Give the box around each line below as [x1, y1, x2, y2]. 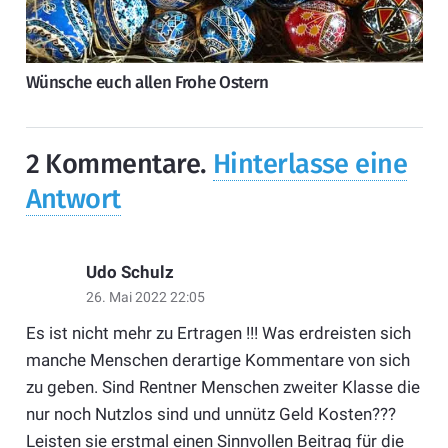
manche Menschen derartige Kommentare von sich [25, 349, 410, 370]
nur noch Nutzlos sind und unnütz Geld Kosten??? [25, 403, 396, 424]
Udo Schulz [85, 261, 174, 282]
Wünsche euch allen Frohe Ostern [25, 71, 269, 93]
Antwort [25, 183, 121, 216]
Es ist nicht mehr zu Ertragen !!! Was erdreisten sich [25, 322, 411, 343]
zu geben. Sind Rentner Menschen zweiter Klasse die [25, 376, 420, 397]
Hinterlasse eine [212, 148, 408, 181]
